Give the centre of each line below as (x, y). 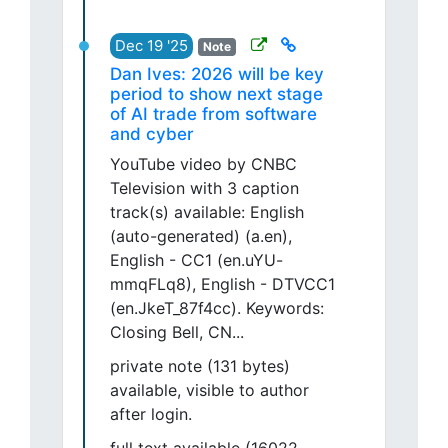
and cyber (152, 134)
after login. (151, 414)
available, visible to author (209, 390)
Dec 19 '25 (151, 46)
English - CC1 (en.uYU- (196, 260)
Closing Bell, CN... (177, 332)
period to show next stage (216, 94)
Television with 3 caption (204, 188)
